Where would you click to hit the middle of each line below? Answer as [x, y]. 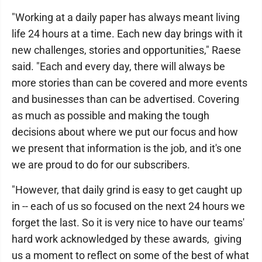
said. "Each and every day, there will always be [118, 66]
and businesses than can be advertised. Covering [125, 99]
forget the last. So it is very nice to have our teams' [128, 223]
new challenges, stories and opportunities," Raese [126, 50]
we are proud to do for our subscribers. [103, 165]
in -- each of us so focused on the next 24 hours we [128, 206]
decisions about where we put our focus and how [125, 132]
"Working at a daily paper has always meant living [126, 17]
